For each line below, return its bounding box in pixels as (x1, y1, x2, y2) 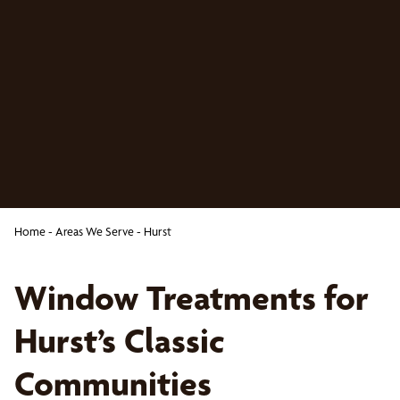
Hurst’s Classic (14, 320, 225, 362)
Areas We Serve (55, 224, 134, 238)
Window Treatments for (14, 277, 369, 319)
